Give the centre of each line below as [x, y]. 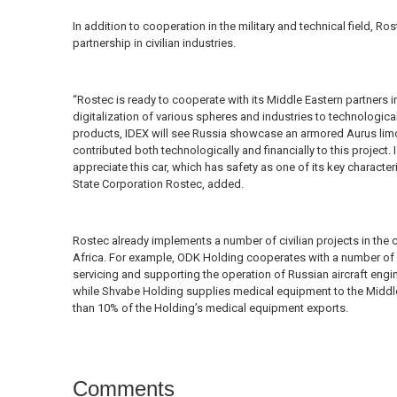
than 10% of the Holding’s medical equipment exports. [210, 308]
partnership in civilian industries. [154, 43]
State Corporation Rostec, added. [158, 184]
